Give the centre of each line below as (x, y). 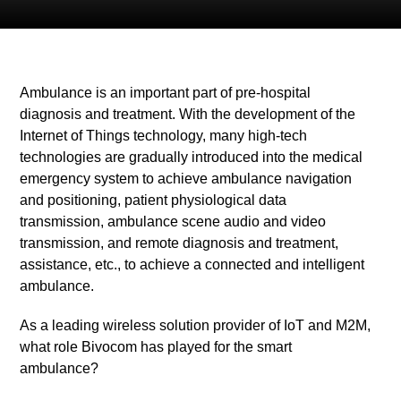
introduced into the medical (276, 157)
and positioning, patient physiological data (154, 200)
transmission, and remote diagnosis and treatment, (179, 243)
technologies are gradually (104, 157)
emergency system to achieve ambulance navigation (186, 179)
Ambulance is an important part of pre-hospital (166, 93)
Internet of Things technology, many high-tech (164, 136)
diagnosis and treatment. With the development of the (188, 114)
